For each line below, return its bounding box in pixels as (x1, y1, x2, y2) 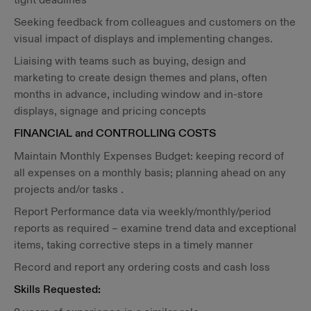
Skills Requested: (14, 283, 101, 297)
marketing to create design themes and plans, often (14, 71, 267, 84)
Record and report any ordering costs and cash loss (14, 260, 270, 274)
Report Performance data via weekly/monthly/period (14, 205, 271, 218)
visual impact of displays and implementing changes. (14, 32, 273, 45)
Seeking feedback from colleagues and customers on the (14, 15, 296, 28)
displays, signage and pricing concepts (14, 104, 206, 117)
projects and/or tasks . (14, 183, 124, 196)
